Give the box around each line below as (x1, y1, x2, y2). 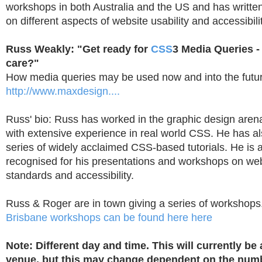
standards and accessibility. (6, 170, 134, 181)
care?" (6, 57, 39, 69)
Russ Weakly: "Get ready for (6, 43, 151, 55)
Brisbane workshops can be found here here (6, 212, 212, 223)
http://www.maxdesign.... (6, 85, 120, 97)
